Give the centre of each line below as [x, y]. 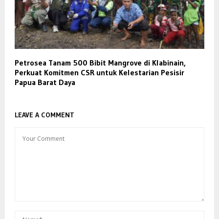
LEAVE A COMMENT [44, 115]
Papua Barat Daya [45, 82]
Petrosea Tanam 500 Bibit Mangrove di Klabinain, [100, 63]
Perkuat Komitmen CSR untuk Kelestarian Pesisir [99, 73]
